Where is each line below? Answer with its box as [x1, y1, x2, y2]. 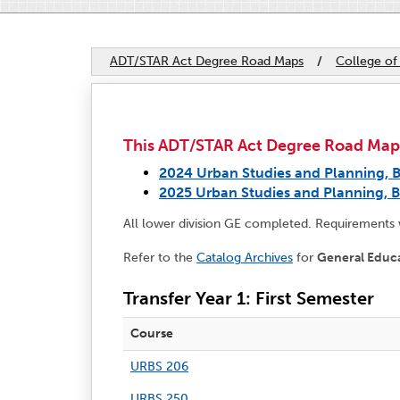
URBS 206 [130, 358, 188, 374]
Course [130, 325, 173, 341]
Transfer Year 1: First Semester [123, 287, 374, 309]
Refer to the [123, 249, 196, 265]
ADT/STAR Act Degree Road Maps [110, 53, 304, 69]
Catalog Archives [196, 249, 293, 265]
